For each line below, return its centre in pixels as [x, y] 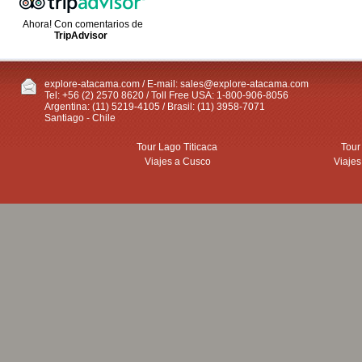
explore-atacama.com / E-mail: [112, 84]
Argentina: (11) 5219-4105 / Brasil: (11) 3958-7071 [155, 107]
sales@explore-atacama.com [244, 84]
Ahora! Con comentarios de [83, 24]
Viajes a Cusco [178, 162]
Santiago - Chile [80, 118]
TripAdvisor [81, 36]
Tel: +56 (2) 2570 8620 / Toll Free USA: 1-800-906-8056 [166, 95]
